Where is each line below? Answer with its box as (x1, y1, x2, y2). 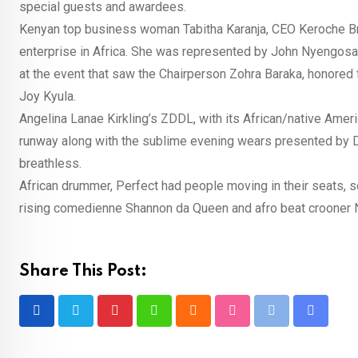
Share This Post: (19, 264, 147, 280)
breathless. (19, 156, 82, 171)
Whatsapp (153, 312, 209, 328)
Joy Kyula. (19, 89, 76, 104)
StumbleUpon (231, 312, 307, 328)
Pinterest (113, 312, 166, 328)
